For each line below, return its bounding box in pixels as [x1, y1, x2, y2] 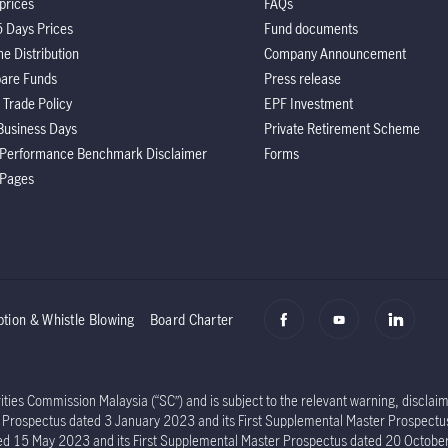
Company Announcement [264, 43, 406, 63]
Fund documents [264, 18, 358, 38]
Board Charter [149, 309, 234, 329]
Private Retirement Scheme [264, 118, 420, 138]
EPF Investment [264, 93, 353, 113]
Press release [264, 68, 341, 88]
